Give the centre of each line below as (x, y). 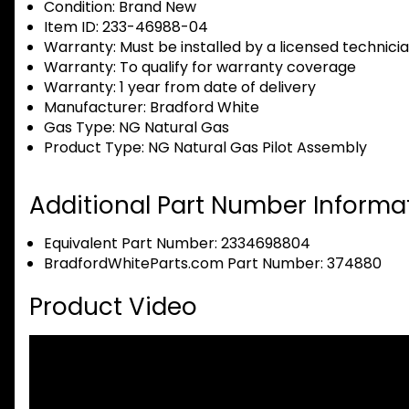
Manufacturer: (95, 108)
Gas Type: (79, 128)
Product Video (113, 307)
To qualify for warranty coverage (236, 68)
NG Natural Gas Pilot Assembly (256, 148)
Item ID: (71, 27)
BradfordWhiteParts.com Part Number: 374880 (213, 264)
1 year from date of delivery (216, 88)
